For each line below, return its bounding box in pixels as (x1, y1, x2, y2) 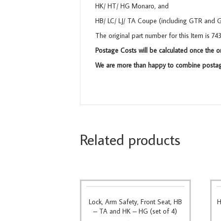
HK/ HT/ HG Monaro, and (95, 1, 169, 11)
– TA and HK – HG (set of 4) (93, 207, 178, 216)
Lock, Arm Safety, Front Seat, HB (88, 197, 182, 207)
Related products (80, 130, 181, 149)
